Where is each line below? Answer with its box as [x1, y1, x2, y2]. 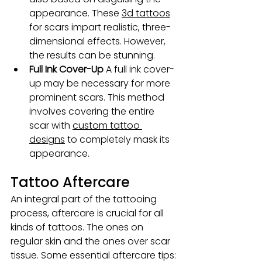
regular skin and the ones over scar [11, 234, 173, 248]
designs [29, 132, 65, 146]
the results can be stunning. [29, 48, 155, 62]
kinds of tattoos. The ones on [11, 220, 146, 234]
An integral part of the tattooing [11, 192, 159, 206]
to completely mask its [65, 132, 172, 146]
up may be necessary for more [29, 76, 173, 90]
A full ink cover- [104, 62, 174, 76]
